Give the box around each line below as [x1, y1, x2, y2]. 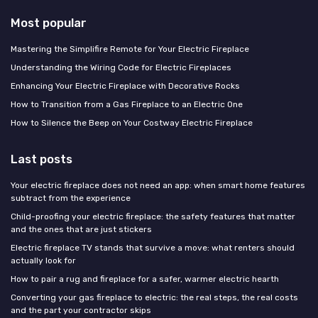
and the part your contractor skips [11, 305, 151, 316]
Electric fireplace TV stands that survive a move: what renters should [11, 243, 295, 253]
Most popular [11, 16, 87, 31]
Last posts [11, 152, 72, 167]
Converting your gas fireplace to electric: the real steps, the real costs [11, 292, 298, 303]
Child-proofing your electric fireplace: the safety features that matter [11, 212, 295, 222]
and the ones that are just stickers [11, 224, 152, 235]
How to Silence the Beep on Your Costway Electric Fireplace [11, 118, 253, 128]
